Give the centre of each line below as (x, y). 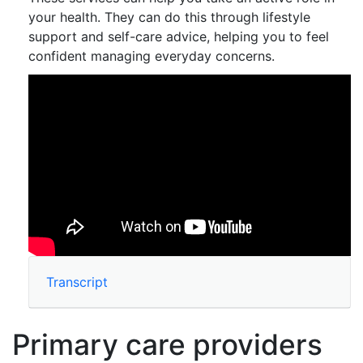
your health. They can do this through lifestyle (169, 17)
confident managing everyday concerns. (152, 56)
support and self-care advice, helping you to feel (179, 36)
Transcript (77, 282)
